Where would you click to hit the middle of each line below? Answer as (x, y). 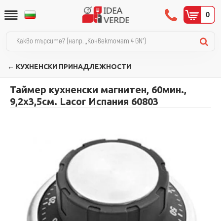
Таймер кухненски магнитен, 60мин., (98, 90)
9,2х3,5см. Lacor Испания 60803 (84, 101)
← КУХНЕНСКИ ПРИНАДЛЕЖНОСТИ (69, 67)
